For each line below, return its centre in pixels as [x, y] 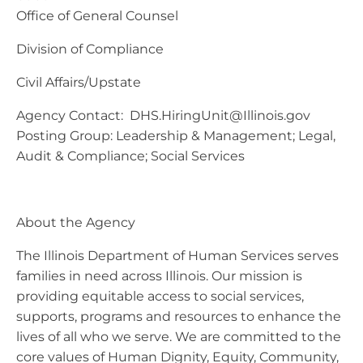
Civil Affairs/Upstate [79, 82]
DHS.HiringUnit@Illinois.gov [220, 115]
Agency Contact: [73, 115]
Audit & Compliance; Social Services [130, 156]
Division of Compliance [90, 49]
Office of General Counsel [97, 15]
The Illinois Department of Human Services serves [177, 255]
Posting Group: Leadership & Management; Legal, [176, 135]
